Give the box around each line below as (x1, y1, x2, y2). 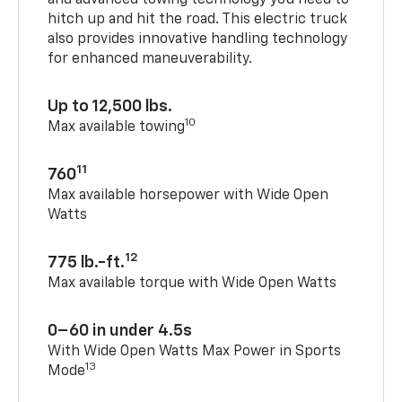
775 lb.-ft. (48, 255, 126, 272)
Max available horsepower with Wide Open (48, 188, 329, 204)
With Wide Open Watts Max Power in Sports (48, 345, 342, 360)
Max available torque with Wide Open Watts (48, 276, 337, 292)
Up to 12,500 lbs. (48, 99, 173, 116)
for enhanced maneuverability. (48, 52, 253, 67)
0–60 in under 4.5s (48, 323, 193, 340)
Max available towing (48, 120, 186, 135)
